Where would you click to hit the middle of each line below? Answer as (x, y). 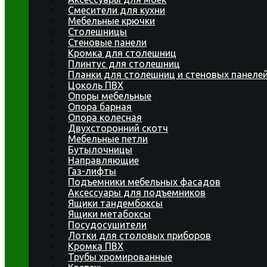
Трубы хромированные (120, 257)
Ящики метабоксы (110, 214)
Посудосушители (108, 225)
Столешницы (98, 32)
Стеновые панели (108, 42)
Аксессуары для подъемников (137, 193)
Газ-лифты (92, 171)
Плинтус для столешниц (124, 64)
